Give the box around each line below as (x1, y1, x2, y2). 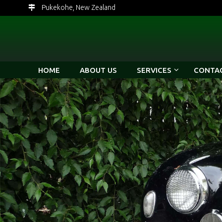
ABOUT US (80, 65, 117, 74)
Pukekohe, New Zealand (40, 3, 115, 11)
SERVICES (137, 65, 171, 74)
